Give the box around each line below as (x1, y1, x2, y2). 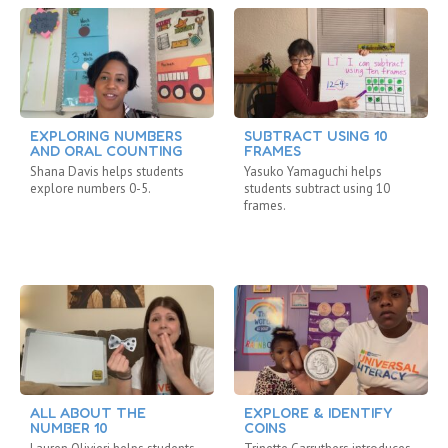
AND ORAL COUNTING (30, 141, 183, 159)
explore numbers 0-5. (30, 179, 151, 197)
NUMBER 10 (30, 418, 108, 436)
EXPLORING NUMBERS (30, 126, 182, 144)
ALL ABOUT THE (30, 403, 146, 421)
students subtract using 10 (244, 179, 390, 197)
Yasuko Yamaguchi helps (244, 162, 382, 180)
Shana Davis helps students (30, 162, 184, 180)
